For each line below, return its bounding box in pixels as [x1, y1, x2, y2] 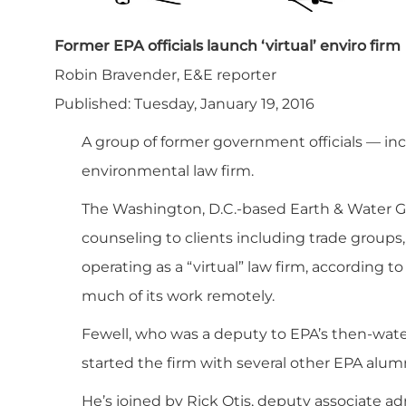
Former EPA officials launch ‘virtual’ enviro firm [54, 36, 401, 54]
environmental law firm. [82, 161, 254, 179]
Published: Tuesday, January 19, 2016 [54, 94, 314, 112]
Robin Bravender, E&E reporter [54, 65, 276, 83]
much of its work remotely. [82, 286, 275, 304]
